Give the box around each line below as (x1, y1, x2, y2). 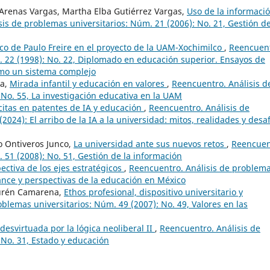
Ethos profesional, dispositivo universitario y (64, 186, 243, 198)
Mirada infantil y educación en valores (10, 77, 167, 89)
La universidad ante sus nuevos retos (74, 137, 227, 149)
